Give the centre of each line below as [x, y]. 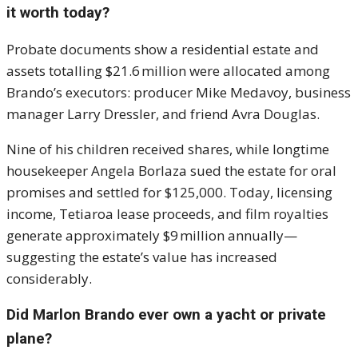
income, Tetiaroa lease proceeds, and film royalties [167, 214]
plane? [29, 338]
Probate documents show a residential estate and [163, 49]
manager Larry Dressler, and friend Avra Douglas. [163, 114]
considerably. [49, 278]
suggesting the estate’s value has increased [142, 257]
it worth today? [58, 12]
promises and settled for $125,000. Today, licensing [169, 192]
